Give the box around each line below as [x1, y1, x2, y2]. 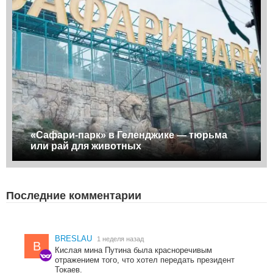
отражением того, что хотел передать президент [55, 255, 235, 265]
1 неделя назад [97, 235, 144, 243]
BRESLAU [55, 234, 92, 244]
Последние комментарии [6, 190, 141, 202]
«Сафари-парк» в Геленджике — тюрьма [30, 130, 227, 141]
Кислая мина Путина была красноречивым [55, 246, 212, 255]
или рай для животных [30, 141, 141, 152]
